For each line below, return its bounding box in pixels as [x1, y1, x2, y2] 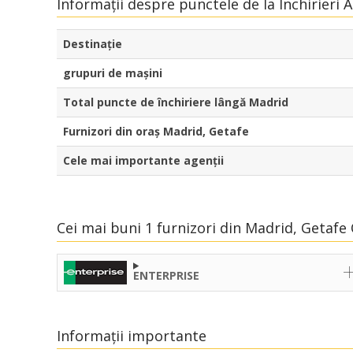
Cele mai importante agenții [63, 153, 224, 169]
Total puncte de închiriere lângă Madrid [63, 95, 288, 110]
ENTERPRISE [133, 267, 199, 283]
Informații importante [57, 325, 206, 345]
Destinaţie [63, 36, 122, 52]
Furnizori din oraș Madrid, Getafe [63, 124, 249, 139]
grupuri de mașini [63, 65, 162, 81]
